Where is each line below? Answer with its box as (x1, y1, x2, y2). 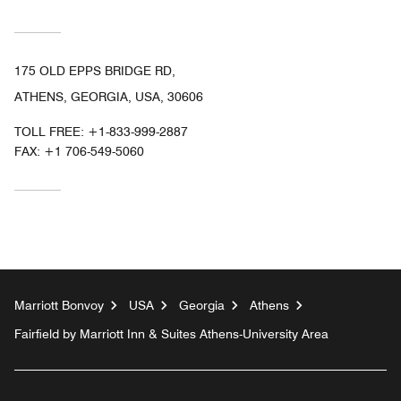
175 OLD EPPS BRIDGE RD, (14, 63, 175, 78)
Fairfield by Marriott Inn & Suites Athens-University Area (14, 326, 328, 341)
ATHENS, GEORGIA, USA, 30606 (14, 89, 203, 104)
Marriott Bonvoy (14, 297, 104, 312)
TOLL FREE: (14, 124, 88, 139)
